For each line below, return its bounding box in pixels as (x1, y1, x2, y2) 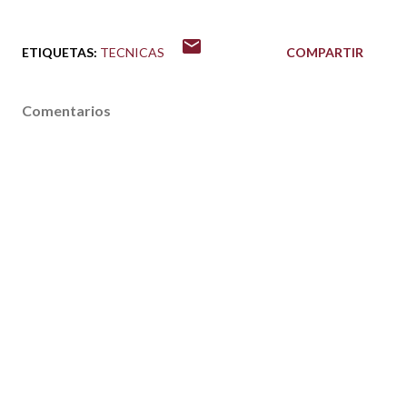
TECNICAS (100, 45, 164, 60)
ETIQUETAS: (22, 45, 97, 60)
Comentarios (22, 102, 111, 119)
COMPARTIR (286, 45, 363, 60)
